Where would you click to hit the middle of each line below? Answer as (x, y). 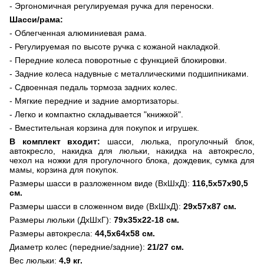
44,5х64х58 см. (124, 233)
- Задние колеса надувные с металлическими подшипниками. (129, 73)
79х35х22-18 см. (146, 220)
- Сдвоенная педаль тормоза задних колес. (93, 87)
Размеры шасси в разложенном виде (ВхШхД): (101, 183)
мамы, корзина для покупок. (64, 169)
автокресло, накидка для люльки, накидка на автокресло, (132, 151)
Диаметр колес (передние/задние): (77, 247)
